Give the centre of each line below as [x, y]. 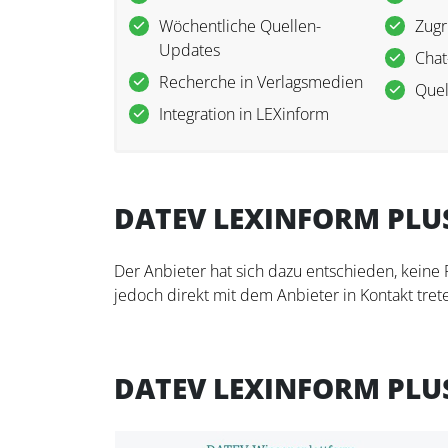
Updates [189, 50]
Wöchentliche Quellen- [240, 26]
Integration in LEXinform [244, 114]
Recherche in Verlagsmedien [261, 82]
